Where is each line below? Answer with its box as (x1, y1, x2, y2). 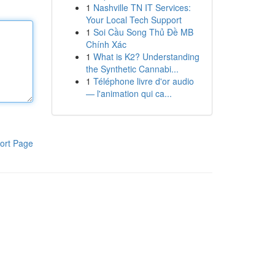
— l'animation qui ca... (85, 87, 172, 99)
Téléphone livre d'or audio (93, 75, 194, 87)
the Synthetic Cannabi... (85, 63, 179, 75)
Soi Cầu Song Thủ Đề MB (93, 26, 193, 38)
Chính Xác (85, 38, 126, 50)
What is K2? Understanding (93, 50, 199, 63)
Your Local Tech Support (85, 14, 182, 26)
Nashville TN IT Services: (93, 1, 191, 14)
